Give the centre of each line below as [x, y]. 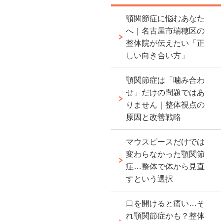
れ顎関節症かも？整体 [166, 216]
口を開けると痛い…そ [166, 203]
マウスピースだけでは [166, 142]
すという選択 [150, 179]
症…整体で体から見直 [166, 166]
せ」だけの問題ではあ [166, 92]
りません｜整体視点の [166, 105]
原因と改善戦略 [154, 117]
